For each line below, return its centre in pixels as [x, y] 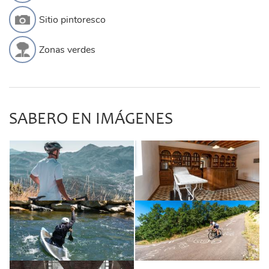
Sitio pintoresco [72, 20]
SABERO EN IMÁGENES [91, 120]
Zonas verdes [67, 50]
